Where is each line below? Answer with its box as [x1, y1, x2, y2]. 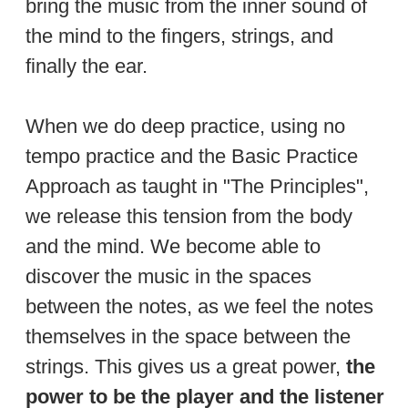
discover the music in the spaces [25, 264, 311, 288]
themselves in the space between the [25, 324, 351, 348]
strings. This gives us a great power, [25, 354, 341, 378]
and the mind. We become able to [25, 234, 321, 258]
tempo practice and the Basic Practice [25, 144, 358, 168]
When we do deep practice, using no [25, 114, 345, 138]
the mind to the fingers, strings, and [25, 24, 333, 47]
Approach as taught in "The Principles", [25, 174, 369, 198]
